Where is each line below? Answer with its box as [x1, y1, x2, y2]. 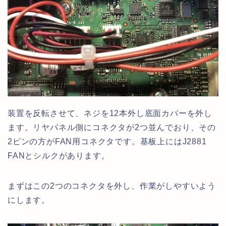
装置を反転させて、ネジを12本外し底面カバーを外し [8, 109, 212, 118]
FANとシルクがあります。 [8, 151, 110, 160]
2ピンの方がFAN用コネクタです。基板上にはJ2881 [8, 137, 207, 146]
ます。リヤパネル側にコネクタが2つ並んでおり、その [8, 123, 216, 132]
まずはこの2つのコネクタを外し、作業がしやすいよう [8, 182, 216, 191]
